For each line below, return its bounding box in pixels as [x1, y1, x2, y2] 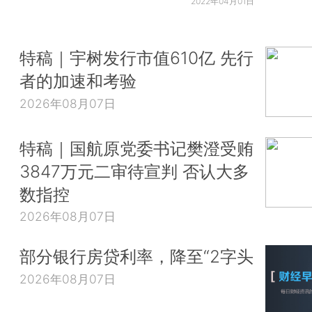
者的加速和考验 [19, 70, 136, 92]
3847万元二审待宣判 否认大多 [19, 160, 249, 182]
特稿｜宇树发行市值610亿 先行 [19, 47, 253, 69]
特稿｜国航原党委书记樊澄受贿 [19, 137, 253, 159]
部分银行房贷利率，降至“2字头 [19, 246, 253, 267]
